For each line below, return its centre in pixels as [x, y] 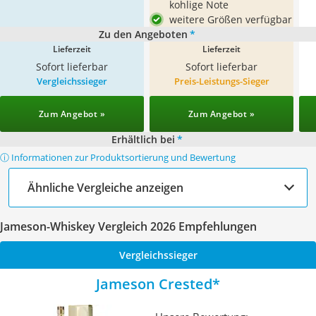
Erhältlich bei [143, 139]
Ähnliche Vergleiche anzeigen [105, 187]
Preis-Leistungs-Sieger [221, 81]
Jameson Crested [154, 284]
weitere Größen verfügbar [231, 19]
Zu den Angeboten [143, 34]
